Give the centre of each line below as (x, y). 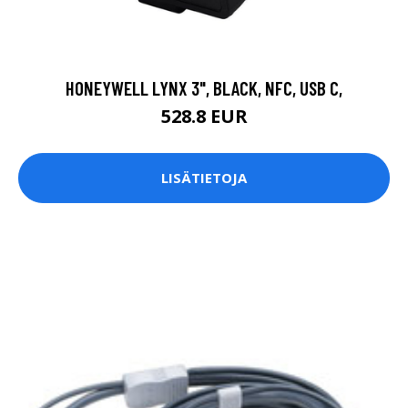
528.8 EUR (204, 116)
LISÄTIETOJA (204, 178)
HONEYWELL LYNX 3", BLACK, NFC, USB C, (204, 87)
